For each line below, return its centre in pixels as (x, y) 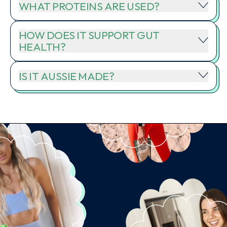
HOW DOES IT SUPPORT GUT (89, 35)
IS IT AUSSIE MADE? (67, 76)
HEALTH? (42, 47)
